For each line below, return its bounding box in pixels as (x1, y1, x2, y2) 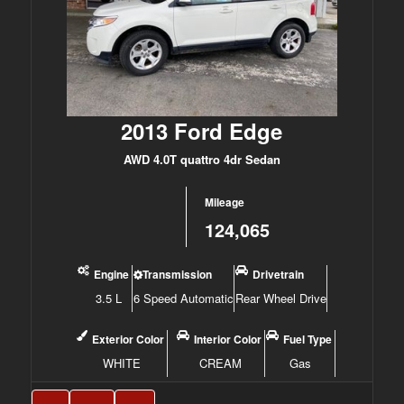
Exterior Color (92, 331, 165, 347)
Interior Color (194, 331, 262, 347)
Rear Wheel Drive (234, 289, 326, 307)
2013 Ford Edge (121, 115, 283, 146)
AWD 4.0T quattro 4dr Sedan (123, 151, 280, 168)
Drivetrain (252, 266, 304, 282)
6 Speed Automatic (133, 289, 234, 307)
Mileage (205, 194, 245, 210)
